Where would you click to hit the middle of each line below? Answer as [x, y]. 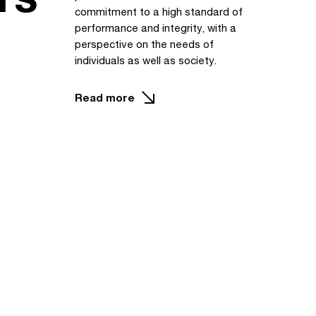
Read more [105, 97]
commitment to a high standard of [159, 11]
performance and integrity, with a [156, 28]
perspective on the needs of [144, 44]
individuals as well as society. [146, 60]
